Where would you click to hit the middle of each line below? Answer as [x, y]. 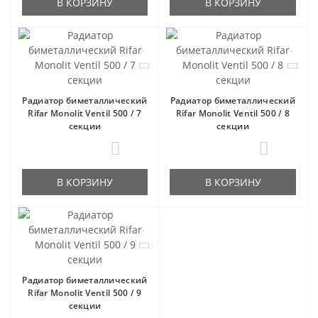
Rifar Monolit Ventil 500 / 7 [85, 113]
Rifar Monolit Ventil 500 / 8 [233, 113]
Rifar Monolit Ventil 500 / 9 [85, 292]
